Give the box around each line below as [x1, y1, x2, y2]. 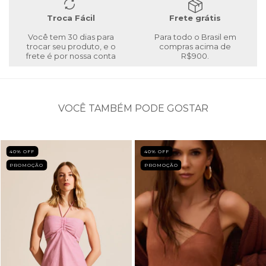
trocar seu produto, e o [26, 42, 116, 52]
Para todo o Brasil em [154, 32, 236, 42]
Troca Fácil [47, 13, 95, 23]
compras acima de [159, 42, 231, 52]
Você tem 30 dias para [28, 32, 114, 42]
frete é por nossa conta [26, 51, 116, 61]
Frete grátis [169, 13, 221, 23]
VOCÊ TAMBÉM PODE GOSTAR [58, 103, 208, 115]
